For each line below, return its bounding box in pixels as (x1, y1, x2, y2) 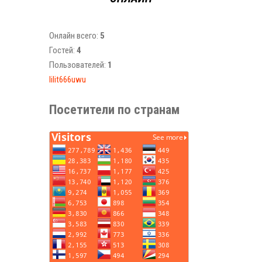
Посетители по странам (49, 101, 180, 117)
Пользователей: (49, 60, 108, 70)
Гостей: (49, 45, 77, 56)
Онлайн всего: (49, 30, 100, 41)
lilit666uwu (49, 74, 86, 85)
